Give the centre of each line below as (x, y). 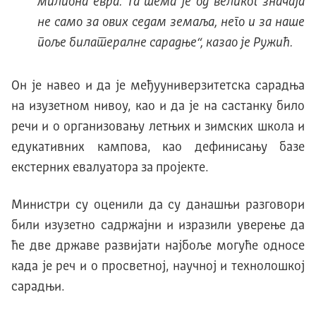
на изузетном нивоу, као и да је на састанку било (158, 106)
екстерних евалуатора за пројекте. (110, 168)
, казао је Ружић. (246, 43)
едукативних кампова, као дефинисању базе (158, 147)
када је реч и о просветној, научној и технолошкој (158, 266)
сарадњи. (38, 287)
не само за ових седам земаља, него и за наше (171, 22)
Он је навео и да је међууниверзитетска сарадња (158, 86)
